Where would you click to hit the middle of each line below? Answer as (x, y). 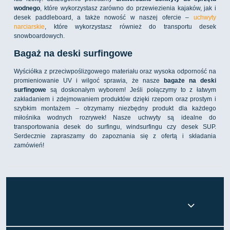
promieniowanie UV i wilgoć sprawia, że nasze (89, 81)
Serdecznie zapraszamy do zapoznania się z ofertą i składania (115, 136)
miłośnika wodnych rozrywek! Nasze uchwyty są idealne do (115, 118)
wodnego (27, 8)
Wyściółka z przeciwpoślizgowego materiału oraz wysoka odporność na (115, 72)
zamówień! (29, 146)
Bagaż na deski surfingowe (73, 54)
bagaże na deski (190, 81)
